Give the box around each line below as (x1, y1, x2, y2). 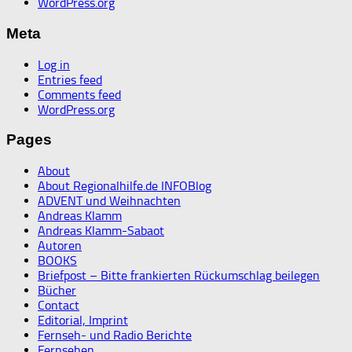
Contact (38, 298, 79, 313)
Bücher (38, 283, 76, 299)
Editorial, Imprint (38, 313, 128, 328)
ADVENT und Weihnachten (38, 193, 181, 209)
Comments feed (38, 86, 121, 102)
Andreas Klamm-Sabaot (38, 223, 164, 239)
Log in (38, 57, 70, 72)
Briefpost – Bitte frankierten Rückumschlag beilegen (38, 268, 320, 284)
